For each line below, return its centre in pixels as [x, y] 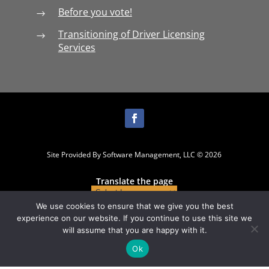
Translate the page [134, 181]
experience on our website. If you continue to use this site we [134, 218]
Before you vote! [95, 12]
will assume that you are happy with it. [134, 230]
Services [77, 47]
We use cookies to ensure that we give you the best [134, 206]
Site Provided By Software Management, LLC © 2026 [134, 155]
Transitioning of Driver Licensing [131, 34]
